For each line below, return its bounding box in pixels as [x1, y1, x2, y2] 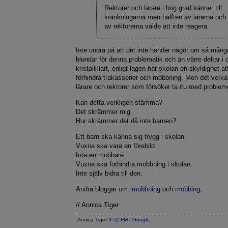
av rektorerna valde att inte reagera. [104, 22, 210, 30]
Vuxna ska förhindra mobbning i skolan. [76, 160, 193, 168]
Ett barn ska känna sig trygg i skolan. [76, 133, 187, 140]
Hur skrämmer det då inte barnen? [76, 117, 177, 125]
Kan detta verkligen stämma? [76, 99, 163, 106]
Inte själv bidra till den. [76, 169, 143, 177]
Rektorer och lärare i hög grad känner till [104, 4, 222, 12]
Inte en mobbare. [76, 151, 126, 159]
